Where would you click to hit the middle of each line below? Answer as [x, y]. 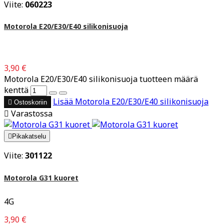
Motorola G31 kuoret [41, 177]
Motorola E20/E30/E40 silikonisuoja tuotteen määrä [101, 79]
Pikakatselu [29, 136]
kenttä [16, 90]
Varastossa [31, 114]
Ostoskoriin [30, 102]
